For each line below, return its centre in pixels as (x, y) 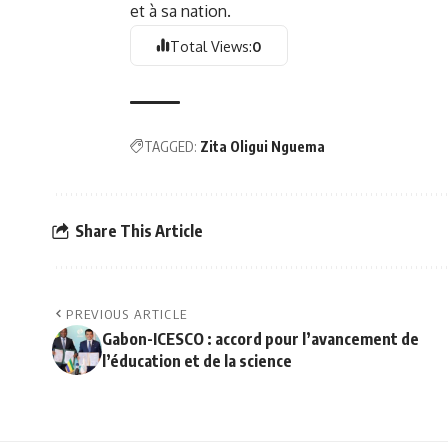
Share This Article (139, 230)
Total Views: (211, 45)
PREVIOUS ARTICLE (127, 314)
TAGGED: (170, 147)
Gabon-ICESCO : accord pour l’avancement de (260, 339)
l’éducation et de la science (197, 361)
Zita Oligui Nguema (262, 147)
